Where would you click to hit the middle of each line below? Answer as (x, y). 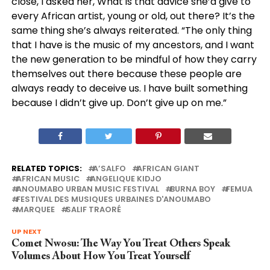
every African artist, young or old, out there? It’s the (133, 16)
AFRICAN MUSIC (48, 179)
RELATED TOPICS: (46, 169)
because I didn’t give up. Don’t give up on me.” (119, 103)
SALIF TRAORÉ (93, 210)
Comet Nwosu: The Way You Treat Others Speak (121, 244)
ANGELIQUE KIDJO (126, 179)
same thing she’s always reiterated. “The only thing (131, 31)
